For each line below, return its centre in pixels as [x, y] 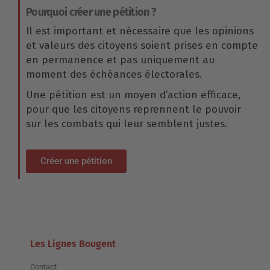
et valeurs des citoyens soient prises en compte [142, 45]
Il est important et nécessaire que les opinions [140, 31]
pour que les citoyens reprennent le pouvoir [133, 109]
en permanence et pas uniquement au [120, 60]
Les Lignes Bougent [73, 243]
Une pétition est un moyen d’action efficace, [133, 95]
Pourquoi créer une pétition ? [91, 12]
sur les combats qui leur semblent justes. [127, 124]
